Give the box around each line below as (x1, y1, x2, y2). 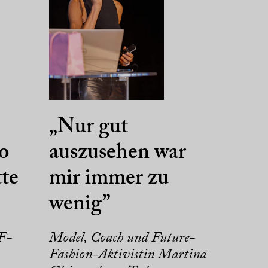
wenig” (48, 194, 111, 216)
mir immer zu (48, 168, 169, 190)
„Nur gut (48, 117, 128, 139)
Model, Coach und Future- (48, 231, 195, 246)
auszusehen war (48, 142, 186, 165)
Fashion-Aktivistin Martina (48, 248, 206, 263)
